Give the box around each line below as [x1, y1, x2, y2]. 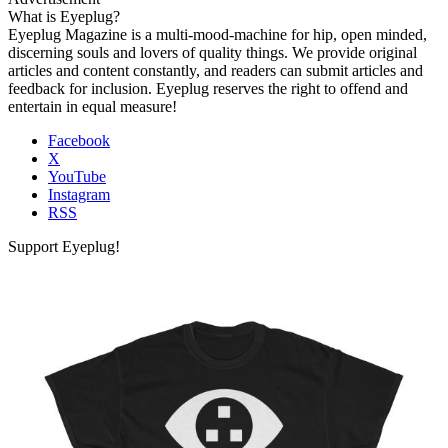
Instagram [48, 185, 110, 203]
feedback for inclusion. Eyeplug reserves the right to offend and [8, 79, 408, 97]
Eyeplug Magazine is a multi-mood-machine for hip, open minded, [8, 25, 427, 43]
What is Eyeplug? [8, 7, 120, 25]
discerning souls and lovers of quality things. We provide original [8, 43, 417, 61]
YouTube [48, 167, 106, 185]
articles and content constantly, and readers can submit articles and [8, 61, 423, 79]
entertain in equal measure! [8, 97, 177, 115]
